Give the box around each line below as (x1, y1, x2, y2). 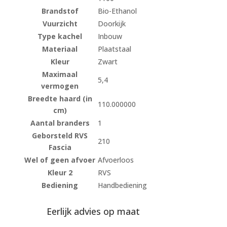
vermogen (41, 81, 79, 91)
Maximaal (42, 69, 78, 80)
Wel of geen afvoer (24, 155, 96, 165)
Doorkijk (97, 19, 126, 29)
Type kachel (37, 31, 83, 42)
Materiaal (42, 44, 78, 54)
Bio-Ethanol (97, 6, 137, 16)
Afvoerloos (97, 155, 134, 165)
